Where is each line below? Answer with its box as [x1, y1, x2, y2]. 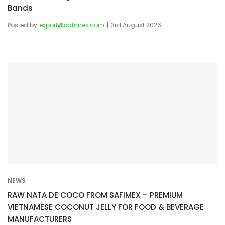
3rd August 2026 [111, 20, 161, 29]
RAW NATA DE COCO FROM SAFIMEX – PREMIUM [8, 189, 183, 200]
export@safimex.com [39, 20, 104, 29]
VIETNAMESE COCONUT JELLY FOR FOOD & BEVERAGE [8, 201, 204, 212]
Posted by [8, 20, 37, 29]
